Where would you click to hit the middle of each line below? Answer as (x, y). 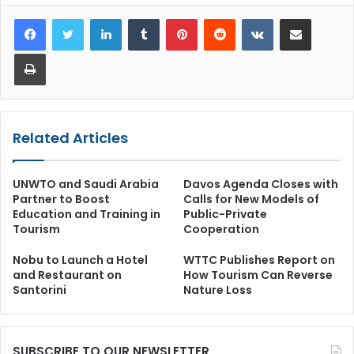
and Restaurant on (67, 275)
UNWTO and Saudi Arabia (86, 185)
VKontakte (298, 19)
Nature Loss (218, 290)
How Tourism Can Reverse (258, 275)
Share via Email (323, 19)
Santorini (40, 290)
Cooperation (221, 230)
